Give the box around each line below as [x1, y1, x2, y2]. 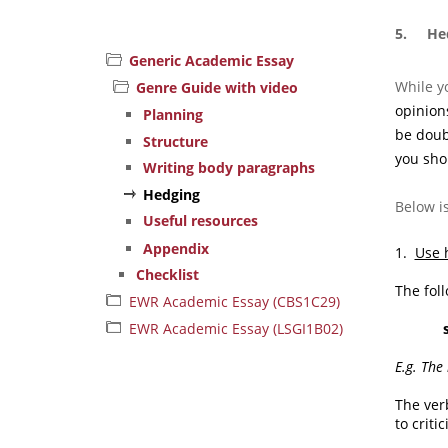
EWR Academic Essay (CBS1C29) [129, 292, 340, 312]
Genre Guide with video [136, 77, 298, 97]
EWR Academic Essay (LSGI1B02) [129, 319, 343, 339]
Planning [143, 104, 203, 124]
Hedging [143, 185, 200, 205]
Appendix [143, 238, 209, 258]
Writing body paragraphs [143, 158, 315, 178]
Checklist [136, 265, 199, 285]
